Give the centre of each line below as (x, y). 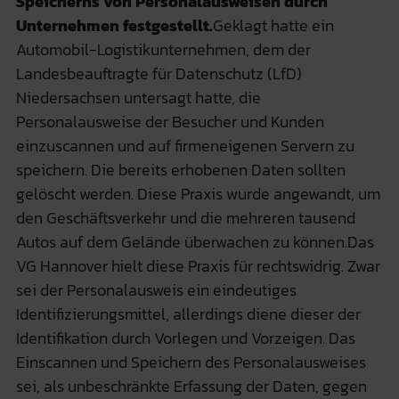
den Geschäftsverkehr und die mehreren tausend (185, 217)
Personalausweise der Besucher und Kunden (170, 121)
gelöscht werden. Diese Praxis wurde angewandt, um (198, 193)
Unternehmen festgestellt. (114, 25)
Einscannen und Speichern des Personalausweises (191, 362)
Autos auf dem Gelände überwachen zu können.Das (195, 241)
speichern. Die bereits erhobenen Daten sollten (180, 169)
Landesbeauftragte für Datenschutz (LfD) (159, 73)
